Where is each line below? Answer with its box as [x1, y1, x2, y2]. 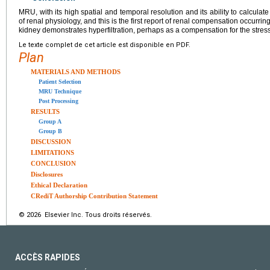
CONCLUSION [31, 159, 76, 167]
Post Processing [39, 97, 78, 104]
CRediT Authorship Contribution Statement [31, 192, 158, 199]
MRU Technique [39, 87, 81, 95]
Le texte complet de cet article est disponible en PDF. [19, 40, 190, 49]
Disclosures [31, 170, 63, 178]
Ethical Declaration [31, 181, 87, 189]
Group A [39, 118, 61, 125]
